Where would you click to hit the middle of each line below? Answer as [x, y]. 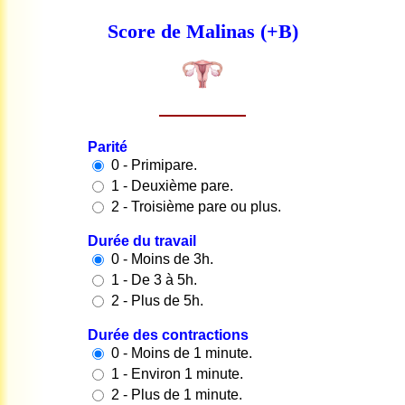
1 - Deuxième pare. [172, 186]
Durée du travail [142, 241]
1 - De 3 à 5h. [154, 280]
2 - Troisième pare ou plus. [196, 207]
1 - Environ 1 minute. [177, 374]
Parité [108, 147]
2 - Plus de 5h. [157, 301]
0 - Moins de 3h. [162, 259]
